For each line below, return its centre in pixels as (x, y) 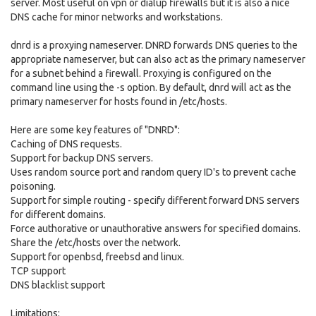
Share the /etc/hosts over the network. (96, 243)
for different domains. (58, 214)
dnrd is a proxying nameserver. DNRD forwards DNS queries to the (154, 45)
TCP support (38, 271)
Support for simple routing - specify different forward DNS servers (155, 200)
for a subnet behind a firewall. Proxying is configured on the (141, 73)
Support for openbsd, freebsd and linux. (97, 257)
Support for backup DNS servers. (82, 158)
